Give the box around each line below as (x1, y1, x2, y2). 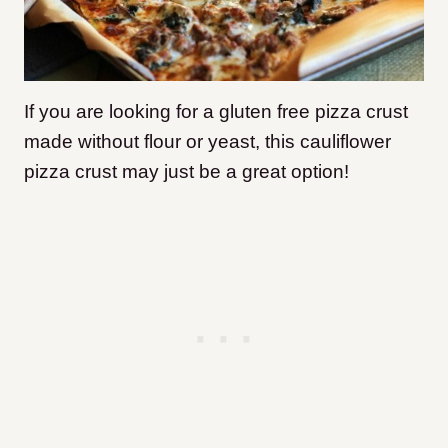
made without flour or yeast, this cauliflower (24, 130, 391, 152)
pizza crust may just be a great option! (24, 160, 349, 182)
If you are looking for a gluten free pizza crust (24, 100, 408, 122)
